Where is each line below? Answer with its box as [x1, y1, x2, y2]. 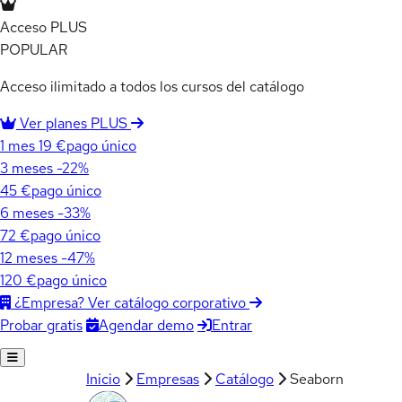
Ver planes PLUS [20, 114, 127, 133]
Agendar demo [99, 315, 194, 335]
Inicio [86, 369, 120, 389]
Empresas [136, 369, 199, 389]
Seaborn [290, 369, 344, 389]
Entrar [212, 315, 252, 335]
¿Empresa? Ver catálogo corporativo [11, 293, 249, 312]
